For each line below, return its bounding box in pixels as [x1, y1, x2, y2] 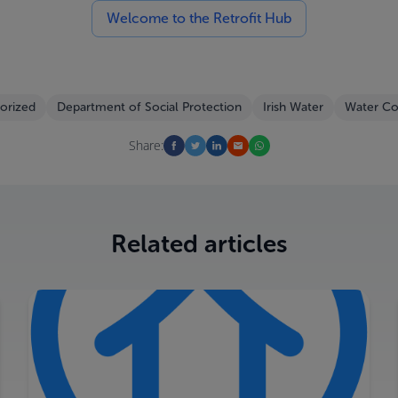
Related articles [110, 229, 288, 259]
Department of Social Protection [56, 99, 242, 115]
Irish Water [262, 99, 323, 115]
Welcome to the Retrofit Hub [107, 10, 291, 27]
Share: [128, 137, 163, 154]
